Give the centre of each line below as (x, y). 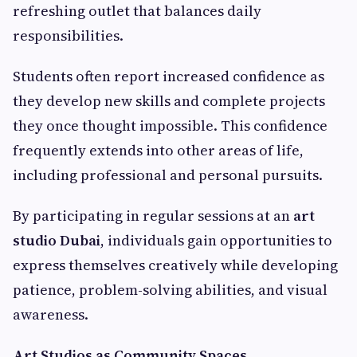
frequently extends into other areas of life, (158, 151)
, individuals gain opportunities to (216, 241)
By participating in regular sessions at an (153, 216)
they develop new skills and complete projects (169, 101)
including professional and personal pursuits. (168, 175)
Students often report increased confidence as (169, 76)
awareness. (51, 315)
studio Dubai (57, 241)
